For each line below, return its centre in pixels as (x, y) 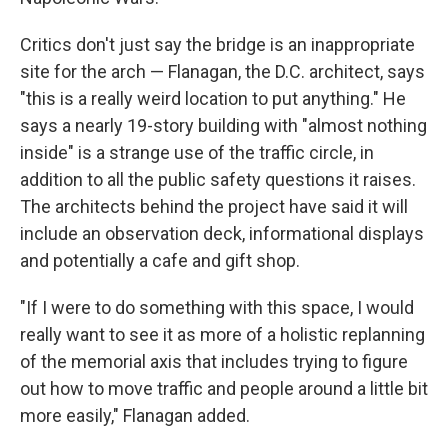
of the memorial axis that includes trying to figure (214, 361)
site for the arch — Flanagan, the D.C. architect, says (222, 71)
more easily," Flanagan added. (135, 415)
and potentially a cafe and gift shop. (160, 260)
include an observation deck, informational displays (222, 233)
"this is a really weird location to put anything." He (213, 98)
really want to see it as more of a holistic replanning (222, 334)
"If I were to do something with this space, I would (217, 307)
